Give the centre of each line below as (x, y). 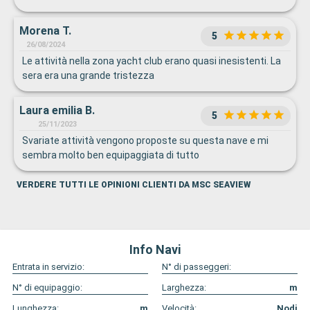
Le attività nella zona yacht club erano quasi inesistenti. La (152, 61)
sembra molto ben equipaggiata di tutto (111, 155)
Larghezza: (184, 287)
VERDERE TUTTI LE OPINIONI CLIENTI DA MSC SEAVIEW (134, 184)
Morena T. (45, 30)
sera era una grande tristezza (88, 75)
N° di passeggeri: (197, 266)
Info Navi (155, 249)
